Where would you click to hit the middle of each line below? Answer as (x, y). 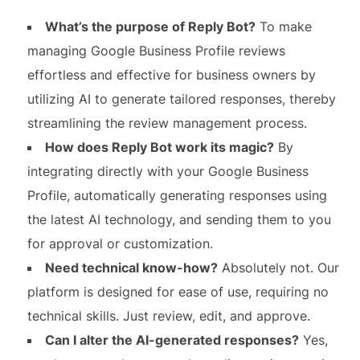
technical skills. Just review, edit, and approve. (168, 316)
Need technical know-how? (131, 268)
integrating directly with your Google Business (168, 171)
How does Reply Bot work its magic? (159, 147)
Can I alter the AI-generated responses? (172, 340)
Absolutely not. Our (278, 268)
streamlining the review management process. (167, 123)
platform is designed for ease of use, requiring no (178, 292)
